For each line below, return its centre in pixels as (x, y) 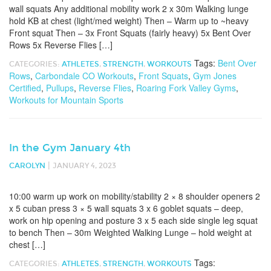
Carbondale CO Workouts (84, 76)
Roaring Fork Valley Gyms (186, 88)
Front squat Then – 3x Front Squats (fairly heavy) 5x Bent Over (130, 33)
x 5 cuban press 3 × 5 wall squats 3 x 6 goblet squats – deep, (126, 208)
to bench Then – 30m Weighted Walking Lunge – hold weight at (130, 232)
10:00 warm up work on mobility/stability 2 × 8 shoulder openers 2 (135, 196)
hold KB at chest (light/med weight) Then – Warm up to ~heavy (129, 21)
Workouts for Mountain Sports (66, 100)
